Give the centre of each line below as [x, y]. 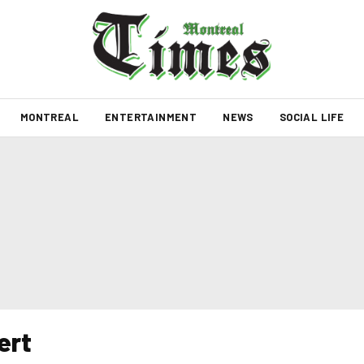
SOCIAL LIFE [312, 117]
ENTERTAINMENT [151, 117]
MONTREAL [49, 117]
